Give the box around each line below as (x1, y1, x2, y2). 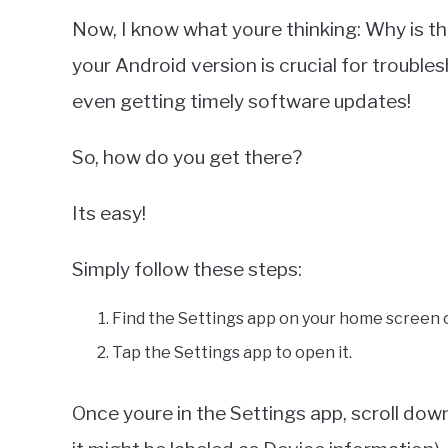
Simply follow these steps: (72, 256, 302, 281)
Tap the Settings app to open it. (112, 342, 352, 362)
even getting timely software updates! (72, 88, 411, 113)
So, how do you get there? (72, 144, 302, 169)
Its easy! (72, 200, 146, 225)
